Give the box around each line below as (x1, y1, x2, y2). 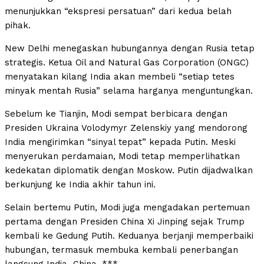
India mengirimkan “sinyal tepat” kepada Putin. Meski (5, 137, 236, 148)
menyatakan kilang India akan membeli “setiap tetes (5, 71, 235, 82)
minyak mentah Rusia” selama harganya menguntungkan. (5, 85, 253, 97)
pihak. (5, 20, 31, 31)
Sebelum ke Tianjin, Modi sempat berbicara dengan (5, 108, 227, 120)
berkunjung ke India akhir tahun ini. (5, 179, 156, 190)
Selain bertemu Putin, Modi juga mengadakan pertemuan (5, 202, 250, 213)
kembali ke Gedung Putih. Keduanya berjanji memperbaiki (5, 230, 253, 242)
